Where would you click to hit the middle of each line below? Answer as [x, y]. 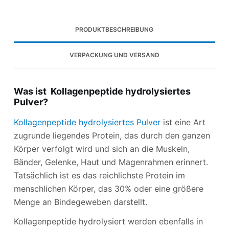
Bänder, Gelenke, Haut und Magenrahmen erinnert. [111, 162]
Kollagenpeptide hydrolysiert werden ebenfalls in [108, 222]
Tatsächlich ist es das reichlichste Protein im [99, 175]
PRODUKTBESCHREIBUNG [114, 30]
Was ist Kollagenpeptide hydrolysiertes [102, 91]
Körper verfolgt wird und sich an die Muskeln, [101, 148]
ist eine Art [183, 122]
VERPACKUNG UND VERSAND [114, 55]
